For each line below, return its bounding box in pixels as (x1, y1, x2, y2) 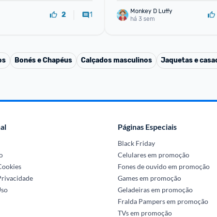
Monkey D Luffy (130, 7, 172, 15)
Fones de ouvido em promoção (117, 162, 210, 170)
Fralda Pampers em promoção (117, 197, 208, 205)
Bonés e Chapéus (15, 56, 72, 64)
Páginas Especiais (117, 122, 177, 131)
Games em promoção (117, 174, 181, 182)
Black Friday (117, 139, 155, 147)
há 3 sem (130, 15, 155, 22)
